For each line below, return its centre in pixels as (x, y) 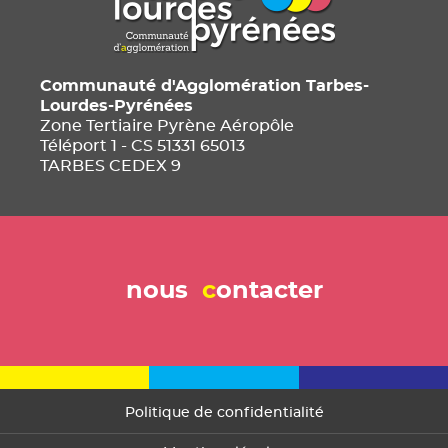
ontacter (269, 291)
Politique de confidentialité (224, 413)
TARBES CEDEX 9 (110, 166)
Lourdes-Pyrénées (116, 106)
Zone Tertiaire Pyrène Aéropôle (167, 126)
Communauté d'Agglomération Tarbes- (204, 86)
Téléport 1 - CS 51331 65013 (142, 146)
